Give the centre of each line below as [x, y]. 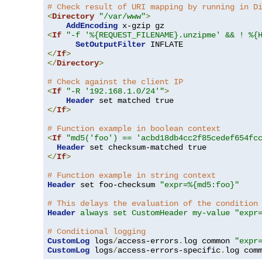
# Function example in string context [132, 176]
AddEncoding [92, 26]
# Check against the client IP [115, 82]
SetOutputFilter [111, 45]
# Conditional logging [96, 232]
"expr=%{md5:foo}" [199, 185]
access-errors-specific [169, 251]
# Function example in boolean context [134, 129]
